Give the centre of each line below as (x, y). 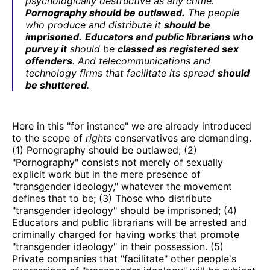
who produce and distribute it (95, 24)
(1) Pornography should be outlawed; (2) (105, 150)
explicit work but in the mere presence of (106, 174)
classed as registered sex (178, 49)
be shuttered (56, 85)
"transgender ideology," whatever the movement (122, 186)
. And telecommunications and (141, 61)
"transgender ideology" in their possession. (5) (118, 246)
